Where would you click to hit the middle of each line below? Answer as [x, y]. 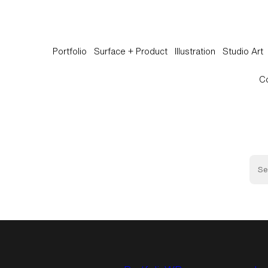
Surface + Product [131, 51]
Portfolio [70, 51]
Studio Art [243, 51]
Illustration [195, 51]
